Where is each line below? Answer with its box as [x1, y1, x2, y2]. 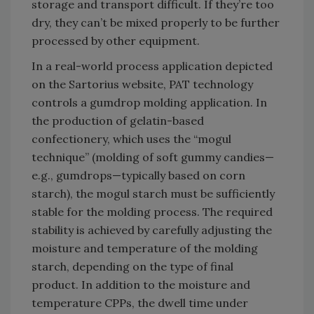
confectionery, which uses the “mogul [32, 132, 231, 146]
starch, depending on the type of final [32, 259, 233, 273]
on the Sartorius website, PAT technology [32, 77, 253, 91]
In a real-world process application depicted [32, 59, 273, 73]
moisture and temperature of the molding [32, 241, 258, 255]
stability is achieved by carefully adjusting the [32, 223, 272, 237]
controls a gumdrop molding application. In [32, 95, 267, 109]
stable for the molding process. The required [32, 205, 273, 219]
